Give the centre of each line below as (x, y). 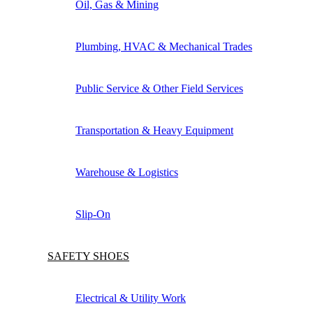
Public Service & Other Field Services (159, 89)
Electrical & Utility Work (131, 298)
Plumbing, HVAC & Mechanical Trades (164, 47)
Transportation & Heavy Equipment (154, 131)
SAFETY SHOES (88, 256)
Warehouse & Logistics (127, 173)
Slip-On (93, 214)
